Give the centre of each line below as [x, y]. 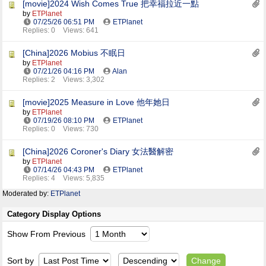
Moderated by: [26, 194]
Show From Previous [47, 234]
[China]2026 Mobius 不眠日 [74, 53]
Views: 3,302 [84, 80]
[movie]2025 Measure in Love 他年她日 [96, 102]
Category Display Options [54, 214]
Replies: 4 [39, 178]
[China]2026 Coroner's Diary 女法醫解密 [98, 151]
